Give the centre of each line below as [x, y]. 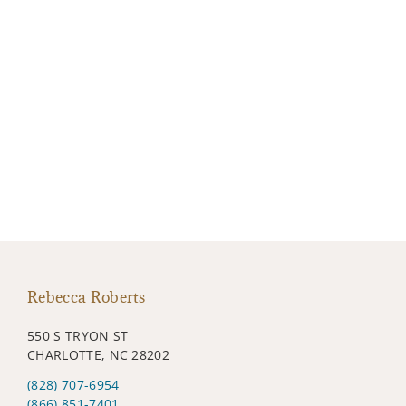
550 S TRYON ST [78, 335]
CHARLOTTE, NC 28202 [99, 354]
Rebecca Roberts [87, 297]
